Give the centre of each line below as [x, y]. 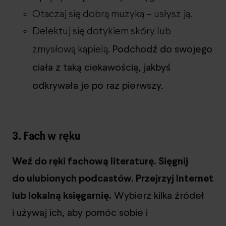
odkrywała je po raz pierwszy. [98, 85]
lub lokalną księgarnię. [62, 195]
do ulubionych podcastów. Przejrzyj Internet [113, 178]
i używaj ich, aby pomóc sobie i [80, 212]
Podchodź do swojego [162, 49]
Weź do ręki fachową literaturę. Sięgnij [100, 161]
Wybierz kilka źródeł [158, 195]
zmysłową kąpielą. [72, 49]
